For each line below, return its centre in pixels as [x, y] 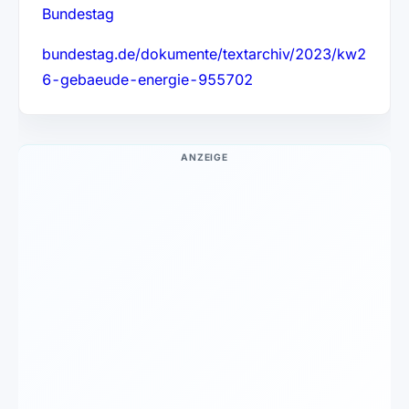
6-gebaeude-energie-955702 [147, 79]
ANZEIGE [204, 157]
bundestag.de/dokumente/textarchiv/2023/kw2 [204, 53]
